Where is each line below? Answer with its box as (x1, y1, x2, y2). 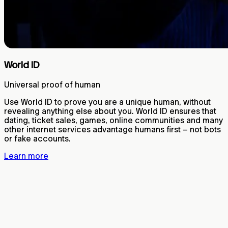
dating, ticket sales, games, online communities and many (4, 115, 223, 125)
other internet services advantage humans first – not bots (4, 124, 221, 134)
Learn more (4, 151, 48, 160)
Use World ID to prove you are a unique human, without (4, 97, 211, 106)
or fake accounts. (4, 133, 71, 143)
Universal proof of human (4, 79, 100, 89)
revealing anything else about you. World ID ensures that (4, 106, 216, 116)
